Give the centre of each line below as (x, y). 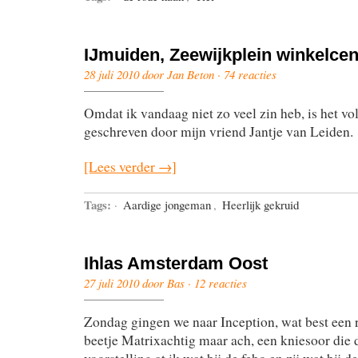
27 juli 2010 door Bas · (139, 282)
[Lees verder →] (130, 166)
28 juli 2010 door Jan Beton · (154, 74)
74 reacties (250, 74)
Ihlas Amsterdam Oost (176, 263)
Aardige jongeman (167, 204)
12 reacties (221, 282)
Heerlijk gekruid (261, 204)
